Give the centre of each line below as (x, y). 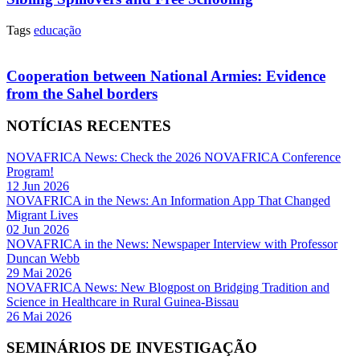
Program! (30, 172)
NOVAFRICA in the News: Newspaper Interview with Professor (172, 244)
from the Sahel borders (82, 93)
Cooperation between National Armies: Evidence (166, 76)
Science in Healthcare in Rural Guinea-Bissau (123, 302)
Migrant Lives (42, 215)
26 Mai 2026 (39, 317)
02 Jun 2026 (38, 230)
